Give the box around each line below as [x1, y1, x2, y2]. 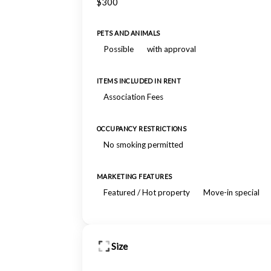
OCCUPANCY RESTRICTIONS [97, 125, 187, 132]
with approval [147, 44, 196, 54]
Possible [103, 44, 134, 54]
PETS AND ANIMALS [97, 30, 160, 37]
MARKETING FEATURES [97, 173, 172, 180]
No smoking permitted [103, 140, 183, 149]
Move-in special [203, 188, 260, 197]
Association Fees [103, 92, 163, 102]
